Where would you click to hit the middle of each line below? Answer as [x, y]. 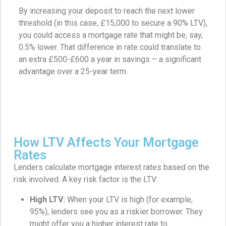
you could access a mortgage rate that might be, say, [111, 35]
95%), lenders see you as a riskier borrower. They [116, 212]
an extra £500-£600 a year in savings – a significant [110, 60]
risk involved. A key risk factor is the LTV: [86, 180]
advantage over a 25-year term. [73, 72]
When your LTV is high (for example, [129, 200]
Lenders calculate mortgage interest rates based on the [111, 167]
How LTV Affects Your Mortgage [106, 143]
